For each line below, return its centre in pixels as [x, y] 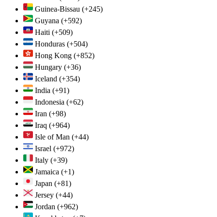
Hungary [48, 67]
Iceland [46, 78]
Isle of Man [52, 137]
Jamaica [47, 171]
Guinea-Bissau [57, 9]
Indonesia [50, 102]
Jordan [45, 206]
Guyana [47, 20]
